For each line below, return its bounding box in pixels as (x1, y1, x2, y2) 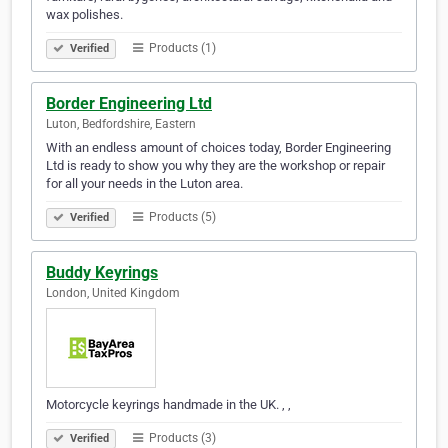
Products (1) (146, 41, 216, 56)
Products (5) (146, 210, 216, 225)
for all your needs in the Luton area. (46, 176, 243, 192)
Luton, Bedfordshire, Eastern (46, 117, 196, 132)
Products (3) (146, 431, 216, 446)
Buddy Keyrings (46, 263, 158, 283)
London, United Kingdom (46, 286, 180, 301)
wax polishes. (46, 7, 123, 23)
